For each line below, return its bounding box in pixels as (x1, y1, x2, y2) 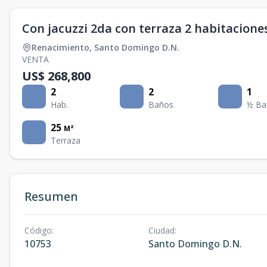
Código (24, 225, 52, 237)
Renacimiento (32, 42, 89, 54)
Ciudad (148, 225, 175, 237)
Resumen (24, 188, 78, 205)
